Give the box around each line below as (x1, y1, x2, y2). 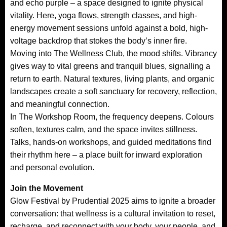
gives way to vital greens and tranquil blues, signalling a (10, 61, 210, 70)
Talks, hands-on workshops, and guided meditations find (10, 137, 211, 146)
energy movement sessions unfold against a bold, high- (10, 23, 208, 32)
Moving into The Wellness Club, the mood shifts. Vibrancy (10, 49, 217, 58)
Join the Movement (10, 183, 83, 193)
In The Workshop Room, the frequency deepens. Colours (10, 112, 214, 121)
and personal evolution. (10, 163, 94, 172)
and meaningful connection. (10, 99, 109, 108)
